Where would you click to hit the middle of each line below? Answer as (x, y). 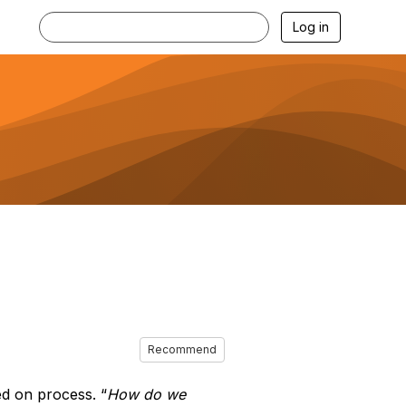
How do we (146, 394)
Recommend (182, 349)
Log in (311, 27)
